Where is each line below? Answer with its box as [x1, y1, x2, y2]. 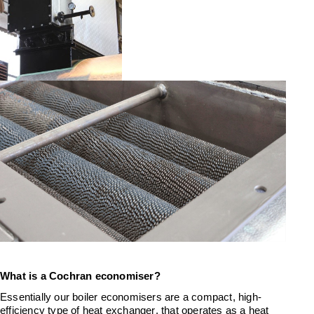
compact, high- [191, 291, 262, 303]
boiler [69, 291, 98, 303]
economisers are [100, 291, 183, 303]
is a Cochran [29, 271, 93, 282]
